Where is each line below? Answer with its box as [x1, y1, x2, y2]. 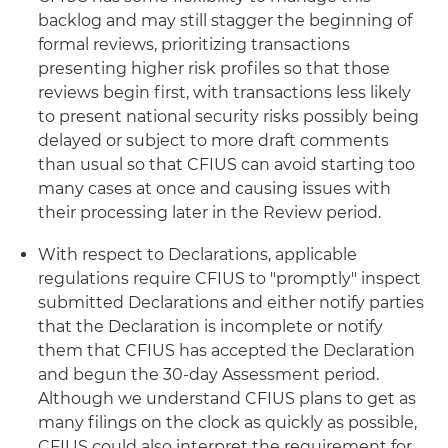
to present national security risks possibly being [38, 106, 419, 126]
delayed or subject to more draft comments [38, 130, 389, 150]
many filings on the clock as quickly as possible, [38, 412, 417, 432]
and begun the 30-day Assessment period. [38, 364, 379, 384]
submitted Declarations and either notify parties [38, 292, 424, 312]
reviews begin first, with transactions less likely [38, 82, 411, 102]
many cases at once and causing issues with [38, 178, 391, 198]
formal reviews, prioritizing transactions [38, 34, 350, 54]
